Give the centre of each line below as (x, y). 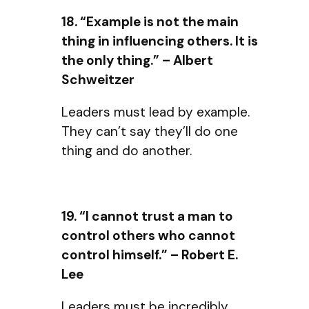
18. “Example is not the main (150, 22)
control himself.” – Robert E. (150, 255)
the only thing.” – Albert (137, 61)
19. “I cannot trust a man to (147, 216)
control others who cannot (148, 235)
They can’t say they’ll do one (150, 132)
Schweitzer (98, 80)
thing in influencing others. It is (160, 41)
